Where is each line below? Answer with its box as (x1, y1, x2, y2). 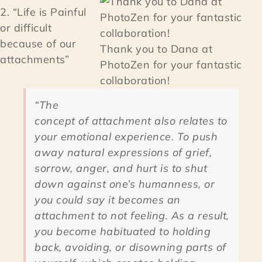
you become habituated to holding (35, 225, 211, 239)
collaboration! (100, 74, 170, 88)
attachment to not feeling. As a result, (35, 209, 229, 223)
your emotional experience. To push (35, 130, 218, 144)
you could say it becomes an (35, 193, 181, 207)
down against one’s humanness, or (35, 177, 215, 191)
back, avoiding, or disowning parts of (35, 240, 226, 254)
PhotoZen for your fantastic (100, 58, 242, 72)
